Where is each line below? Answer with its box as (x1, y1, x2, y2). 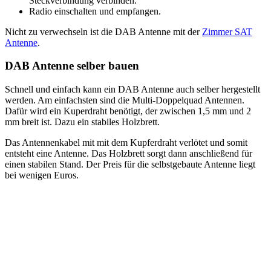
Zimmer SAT (202, 26, 252, 37)
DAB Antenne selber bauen (5, 59, 139, 73)
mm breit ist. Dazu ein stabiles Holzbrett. (5, 117, 160, 128)
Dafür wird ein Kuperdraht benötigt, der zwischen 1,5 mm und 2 (5, 106, 251, 117)
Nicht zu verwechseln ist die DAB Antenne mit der (5, 26, 202, 37)
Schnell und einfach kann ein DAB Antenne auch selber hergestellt (5, 84, 260, 95)
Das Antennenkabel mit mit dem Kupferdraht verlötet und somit (5, 137, 247, 148)
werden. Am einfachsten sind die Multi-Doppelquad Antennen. (5, 95, 244, 106)
